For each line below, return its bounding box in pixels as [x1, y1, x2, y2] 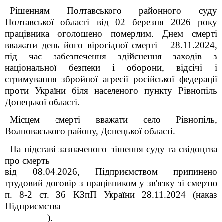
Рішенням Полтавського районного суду [10, 5, 217, 16]
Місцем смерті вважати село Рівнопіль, [10, 114, 217, 125]
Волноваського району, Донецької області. [5, 126, 175, 136]
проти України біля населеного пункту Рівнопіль [5, 85, 217, 96]
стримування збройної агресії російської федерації [5, 74, 217, 84]
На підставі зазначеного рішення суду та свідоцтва [10, 144, 217, 154]
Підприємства [5, 201, 60, 211]
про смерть [5, 155, 50, 166]
